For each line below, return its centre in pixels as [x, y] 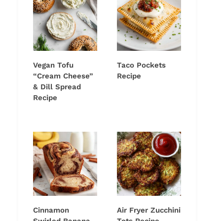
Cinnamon [51, 210]
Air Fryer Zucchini [149, 210]
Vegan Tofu [53, 65]
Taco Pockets [141, 65]
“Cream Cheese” [63, 76]
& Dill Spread [57, 87]
